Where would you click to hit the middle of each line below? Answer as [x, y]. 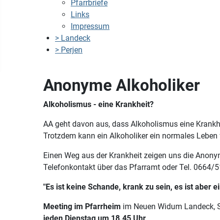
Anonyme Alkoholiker [122, 85]
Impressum [90, 26]
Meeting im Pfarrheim [82, 206]
